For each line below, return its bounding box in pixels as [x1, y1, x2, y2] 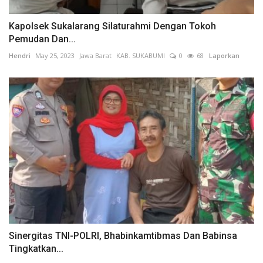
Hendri [9, 51, 31, 60]
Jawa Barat [79, 51, 112, 60]
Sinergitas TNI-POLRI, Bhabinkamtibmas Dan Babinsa [9, 230, 237, 241]
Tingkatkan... [9, 242, 63, 254]
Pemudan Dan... [9, 33, 76, 45]
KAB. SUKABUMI [116, 51, 165, 60]
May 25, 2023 [35, 51, 75, 60]
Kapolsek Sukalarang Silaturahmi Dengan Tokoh [9, 21, 216, 32]
